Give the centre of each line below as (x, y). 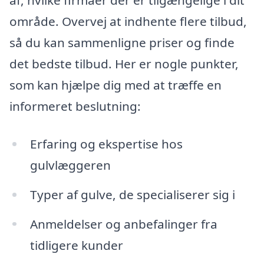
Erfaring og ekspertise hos (106, 143)
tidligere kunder (76, 245)
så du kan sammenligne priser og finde (122, 43)
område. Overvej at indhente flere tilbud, (128, 22)
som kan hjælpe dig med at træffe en (115, 85)
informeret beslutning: (75, 106)
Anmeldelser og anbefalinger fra (123, 224)
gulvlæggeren (70, 165)
